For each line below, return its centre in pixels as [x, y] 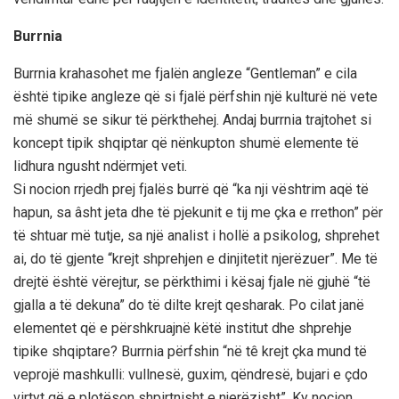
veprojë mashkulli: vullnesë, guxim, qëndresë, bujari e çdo [191, 374]
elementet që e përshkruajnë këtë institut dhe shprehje [183, 328]
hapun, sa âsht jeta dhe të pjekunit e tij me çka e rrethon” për [198, 212]
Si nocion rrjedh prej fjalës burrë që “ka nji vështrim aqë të [191, 189]
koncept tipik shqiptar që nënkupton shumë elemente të [186, 142]
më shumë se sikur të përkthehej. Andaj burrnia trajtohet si [192, 119]
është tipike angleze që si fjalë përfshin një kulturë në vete [195, 96]
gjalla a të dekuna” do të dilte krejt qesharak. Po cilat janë [189, 305]
